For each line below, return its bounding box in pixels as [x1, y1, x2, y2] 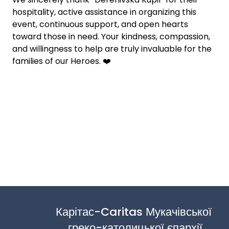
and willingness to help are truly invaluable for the [12, 42, 212, 55]
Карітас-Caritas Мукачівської [56, 203, 212, 220]
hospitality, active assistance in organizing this [12, 6, 196, 18]
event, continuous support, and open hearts [12, 18, 188, 30]
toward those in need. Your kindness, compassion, [12, 30, 210, 42]
